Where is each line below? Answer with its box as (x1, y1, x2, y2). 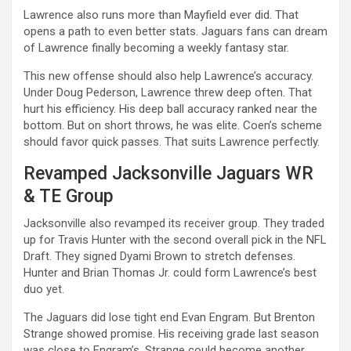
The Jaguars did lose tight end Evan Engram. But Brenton (24, 309, 315, 324)
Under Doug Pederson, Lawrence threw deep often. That (24, 85, 312, 100)
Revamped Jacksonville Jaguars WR (24, 162, 313, 184)
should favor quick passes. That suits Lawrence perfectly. (24, 134, 320, 149)
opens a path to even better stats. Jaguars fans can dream (24, 24, 327, 38)
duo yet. (24, 281, 64, 296)
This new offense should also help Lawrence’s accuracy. (24, 68, 313, 83)
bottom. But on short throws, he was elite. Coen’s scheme (24, 118, 322, 132)
